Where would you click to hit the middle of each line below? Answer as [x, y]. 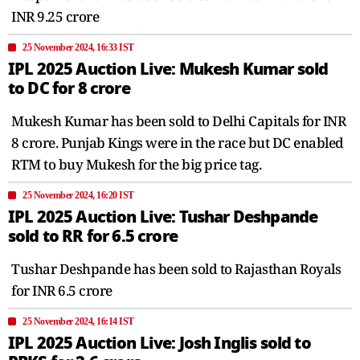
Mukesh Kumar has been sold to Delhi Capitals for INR [178, 121]
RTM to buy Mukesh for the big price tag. [136, 164]
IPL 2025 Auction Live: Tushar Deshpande [163, 217]
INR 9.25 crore [55, 16]
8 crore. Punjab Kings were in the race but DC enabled [178, 142]
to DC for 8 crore [69, 88]
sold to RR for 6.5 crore [93, 236]
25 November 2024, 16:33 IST [78, 47]
